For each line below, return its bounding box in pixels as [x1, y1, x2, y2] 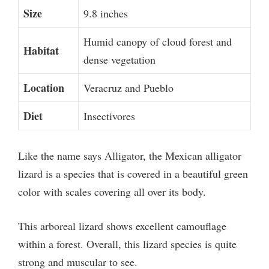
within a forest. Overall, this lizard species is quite [18, 237, 237, 252]
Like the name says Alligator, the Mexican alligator [18, 148, 241, 163]
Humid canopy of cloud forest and [83, 34, 232, 49]
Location [23, 80, 64, 96]
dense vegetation [83, 52, 156, 67]
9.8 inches [83, 6, 128, 21]
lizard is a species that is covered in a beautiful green [18, 166, 248, 181]
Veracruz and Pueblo [83, 80, 174, 95]
